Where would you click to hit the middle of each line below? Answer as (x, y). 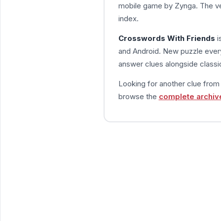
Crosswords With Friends (166, 38)
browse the (138, 96)
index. (128, 18)
